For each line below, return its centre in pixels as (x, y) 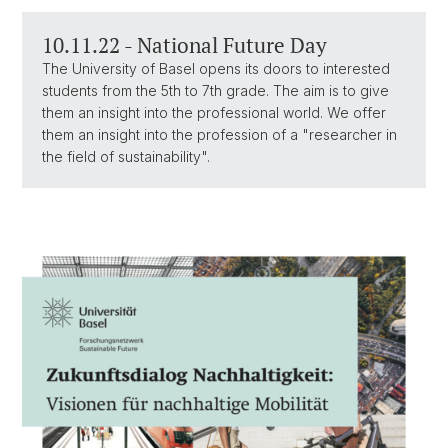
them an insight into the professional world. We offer (214, 113)
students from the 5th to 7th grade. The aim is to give (215, 91)
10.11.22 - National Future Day (184, 45)
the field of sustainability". (126, 157)
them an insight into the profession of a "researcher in (219, 135)
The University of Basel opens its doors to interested (216, 69)
